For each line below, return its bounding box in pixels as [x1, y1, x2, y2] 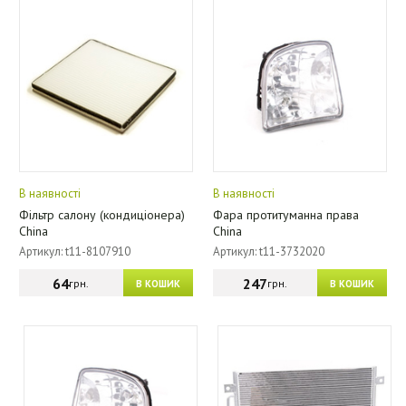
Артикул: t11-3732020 [212, 244, 324, 259]
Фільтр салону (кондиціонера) [18, 207, 185, 223]
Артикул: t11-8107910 [18, 244, 130, 259]
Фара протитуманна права [212, 207, 359, 223]
